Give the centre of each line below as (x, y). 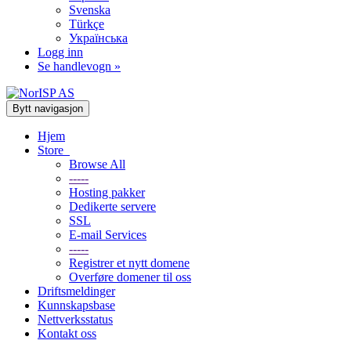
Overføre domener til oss (130, 277)
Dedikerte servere (112, 206)
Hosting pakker (107, 192)
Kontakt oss (67, 333)
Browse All (97, 164)
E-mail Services (108, 235)
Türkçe (87, 24)
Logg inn (60, 52)
